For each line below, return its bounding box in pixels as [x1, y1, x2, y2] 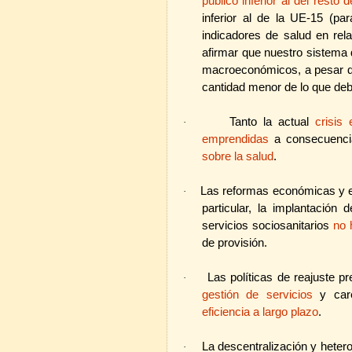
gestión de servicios [202, 288, 313, 301]
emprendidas [202, 132, 269, 145]
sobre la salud [202, 149, 273, 163]
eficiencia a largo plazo [202, 305, 318, 318]
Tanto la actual [229, 115, 316, 128]
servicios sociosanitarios [202, 218, 333, 232]
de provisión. [202, 236, 270, 249]
